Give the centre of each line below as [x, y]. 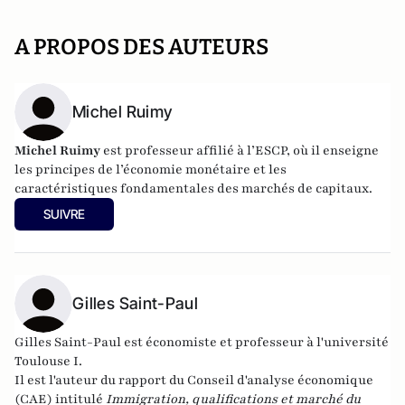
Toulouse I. [48, 361]
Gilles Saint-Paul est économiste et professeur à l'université [202, 342]
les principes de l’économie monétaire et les [151, 170]
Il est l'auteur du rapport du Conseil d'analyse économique [194, 380]
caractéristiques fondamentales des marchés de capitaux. [193, 188]
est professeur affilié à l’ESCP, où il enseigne [240, 151]
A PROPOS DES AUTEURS [141, 47]
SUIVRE [64, 214]
